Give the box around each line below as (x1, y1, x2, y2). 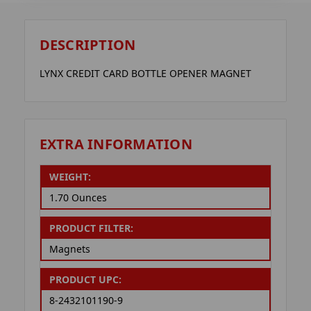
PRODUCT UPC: (49, 273, 121, 287)
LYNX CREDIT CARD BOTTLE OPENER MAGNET (39, 67, 251, 81)
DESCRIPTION (39, 35, 136, 55)
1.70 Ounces (49, 191, 107, 205)
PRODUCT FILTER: (49, 221, 133, 235)
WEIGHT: (49, 170, 91, 184)
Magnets (49, 242, 90, 256)
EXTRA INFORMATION (39, 134, 192, 153)
